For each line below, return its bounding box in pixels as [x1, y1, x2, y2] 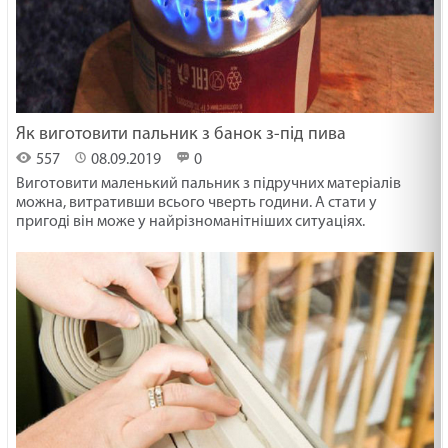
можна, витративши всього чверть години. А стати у [16, 194, 378, 211]
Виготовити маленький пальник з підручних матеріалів [16, 175, 402, 192]
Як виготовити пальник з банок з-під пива [16, 124, 347, 144]
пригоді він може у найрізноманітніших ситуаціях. [16, 213, 366, 230]
